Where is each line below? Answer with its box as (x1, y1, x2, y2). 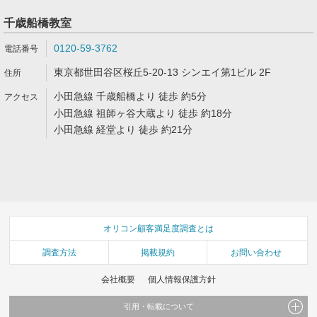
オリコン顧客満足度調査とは (103, 223, 214, 234)
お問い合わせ (231, 247, 282, 258)
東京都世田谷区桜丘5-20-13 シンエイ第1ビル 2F (54, 67, 271, 78)
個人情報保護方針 (147, 274, 216, 284)
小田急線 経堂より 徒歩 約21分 (54, 124, 192, 135)
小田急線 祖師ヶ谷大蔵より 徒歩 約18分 (54, 108, 232, 119)
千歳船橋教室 (4, 17, 71, 29)
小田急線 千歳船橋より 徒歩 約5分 (54, 91, 207, 102)
